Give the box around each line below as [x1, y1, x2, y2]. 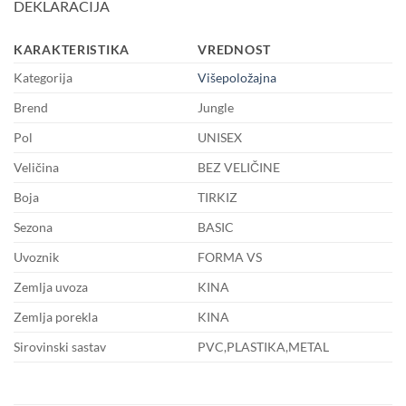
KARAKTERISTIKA [14, 42, 130, 58]
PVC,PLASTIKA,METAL [198, 339, 330, 355]
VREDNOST [198, 42, 271, 58]
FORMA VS [198, 249, 263, 266]
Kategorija [14, 70, 72, 86]
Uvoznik [14, 249, 59, 266]
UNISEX [198, 130, 243, 146]
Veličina [14, 159, 59, 176]
